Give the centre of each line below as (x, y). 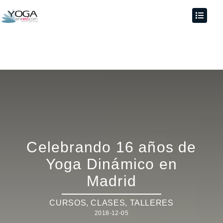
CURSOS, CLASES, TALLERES (111, 203)
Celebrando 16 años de (111, 147)
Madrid (111, 181)
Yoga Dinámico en (111, 164)
